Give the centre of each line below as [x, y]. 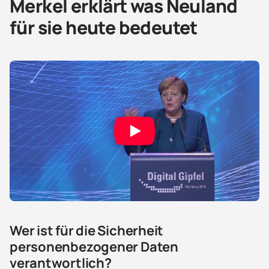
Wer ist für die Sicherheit [87, 231]
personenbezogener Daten [94, 247]
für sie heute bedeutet [104, 27]
